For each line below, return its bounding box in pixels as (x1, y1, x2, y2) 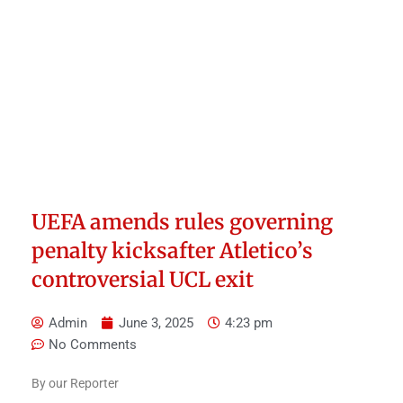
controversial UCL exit (31, 266, 254, 293)
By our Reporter (31, 376, 119, 391)
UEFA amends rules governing (31, 209, 333, 236)
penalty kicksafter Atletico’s (31, 237, 313, 264)
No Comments (49, 336, 137, 354)
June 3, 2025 (119, 315, 193, 332)
